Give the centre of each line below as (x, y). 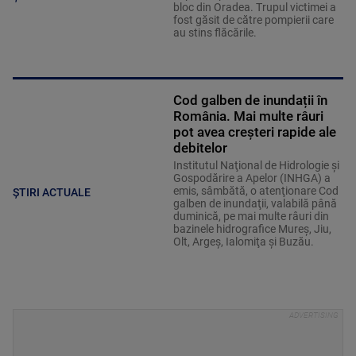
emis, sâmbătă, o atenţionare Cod (255, 191)
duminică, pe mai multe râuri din (251, 217)
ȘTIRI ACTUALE (52, 192)
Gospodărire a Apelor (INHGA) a (252, 178)
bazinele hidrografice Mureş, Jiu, (252, 229)
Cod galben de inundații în (250, 101)
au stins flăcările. (216, 33)
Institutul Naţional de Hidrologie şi (256, 166)
